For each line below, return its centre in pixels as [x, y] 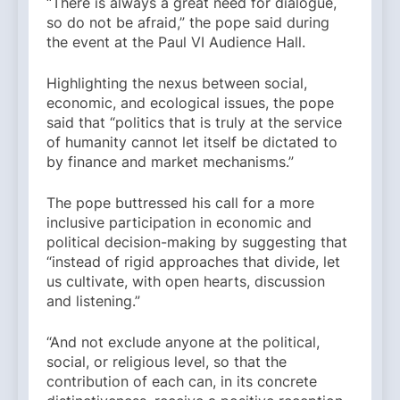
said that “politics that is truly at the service [194, 123]
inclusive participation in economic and [179, 223]
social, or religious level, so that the [167, 362]
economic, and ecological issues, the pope [190, 103]
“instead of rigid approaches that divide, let [193, 262]
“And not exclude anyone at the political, [183, 342]
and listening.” [93, 301]
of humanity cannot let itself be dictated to [192, 142]
